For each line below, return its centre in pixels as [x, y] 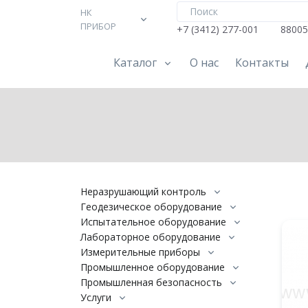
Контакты [262, 63]
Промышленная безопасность [151, 282]
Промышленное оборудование [153, 267]
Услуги [96, 297]
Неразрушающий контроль [143, 191]
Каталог [135, 63]
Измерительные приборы [140, 252]
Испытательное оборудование [153, 222]
